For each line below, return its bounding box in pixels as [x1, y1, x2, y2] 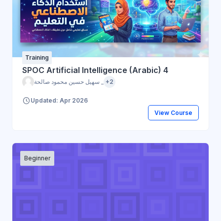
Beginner [24, 154, 50, 162]
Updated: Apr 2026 [31, 97, 88, 105]
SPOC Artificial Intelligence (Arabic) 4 [22, 65, 168, 75]
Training [25, 53, 49, 61]
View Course [154, 109, 192, 116]
